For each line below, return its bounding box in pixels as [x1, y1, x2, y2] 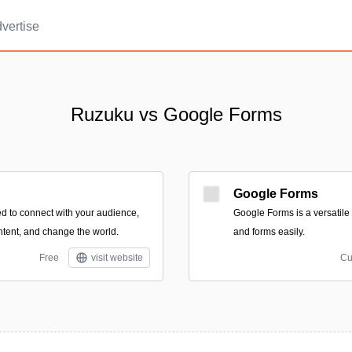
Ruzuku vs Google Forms [70, 104, 282, 125]
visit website [91, 252, 143, 263]
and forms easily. [233, 226, 305, 237]
